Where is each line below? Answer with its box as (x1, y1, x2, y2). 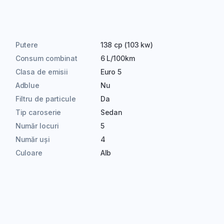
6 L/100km (100, 54, 135, 62)
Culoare (15, 148, 42, 157)
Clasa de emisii (15, 67, 68, 76)
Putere (15, 40, 38, 49)
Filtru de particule (15, 94, 76, 103)
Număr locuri (15, 121, 59, 130)
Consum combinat (15, 54, 78, 62)
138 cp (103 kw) (100, 40, 153, 49)
